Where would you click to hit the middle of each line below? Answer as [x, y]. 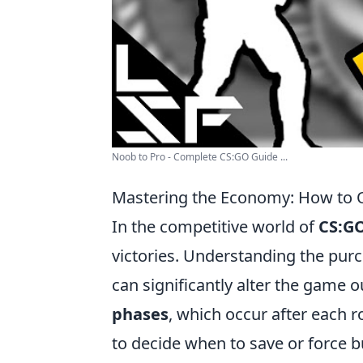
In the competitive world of [215, 227]
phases [140, 314]
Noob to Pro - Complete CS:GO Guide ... [200, 157]
